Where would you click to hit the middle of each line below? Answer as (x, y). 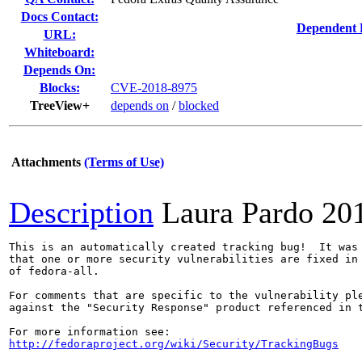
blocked (199, 105)
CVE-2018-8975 (154, 88)
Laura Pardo (238, 213)
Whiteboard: (59, 52)
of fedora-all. (54, 271)
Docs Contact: (59, 17)
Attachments (46, 162)
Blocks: (59, 88)
